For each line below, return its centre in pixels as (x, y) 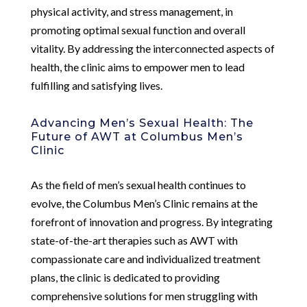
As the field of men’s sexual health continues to (138, 184)
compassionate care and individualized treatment (145, 258)
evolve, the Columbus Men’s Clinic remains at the (144, 203)
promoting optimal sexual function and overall (138, 29)
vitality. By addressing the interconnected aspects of (152, 48)
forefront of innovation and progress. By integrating (151, 221)
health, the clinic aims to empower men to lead (137, 66)
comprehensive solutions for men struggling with (144, 295)
